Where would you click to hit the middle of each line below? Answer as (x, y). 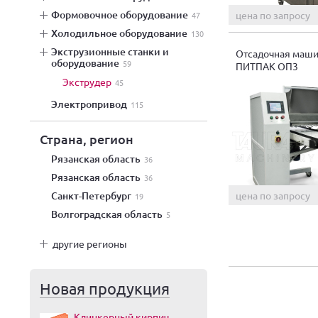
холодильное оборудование (122, 33)
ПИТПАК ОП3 (267, 66)
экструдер (90, 82)
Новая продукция (105, 288)
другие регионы (90, 243)
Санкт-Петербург (95, 196)
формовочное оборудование (124, 15)
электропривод (92, 104)
